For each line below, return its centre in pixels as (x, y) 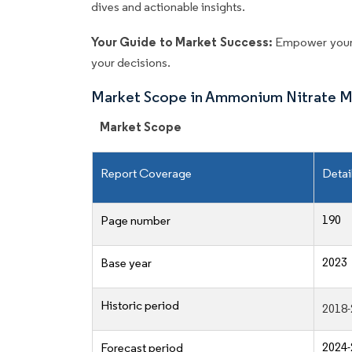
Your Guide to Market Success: (183, 42)
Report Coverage (146, 174)
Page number (136, 221)
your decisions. (131, 63)
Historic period (140, 306)
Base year (126, 263)
